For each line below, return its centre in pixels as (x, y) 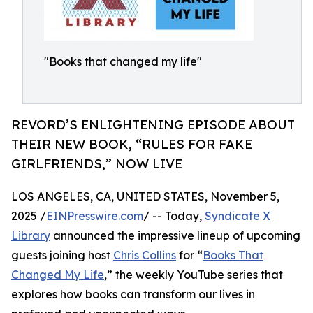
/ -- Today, (174, 216)
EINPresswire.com (95, 216)
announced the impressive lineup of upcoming (175, 236)
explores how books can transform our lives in (133, 294)
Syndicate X (238, 216)
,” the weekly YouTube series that (194, 275)
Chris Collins (145, 255)
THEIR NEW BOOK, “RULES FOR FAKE (132, 144)
